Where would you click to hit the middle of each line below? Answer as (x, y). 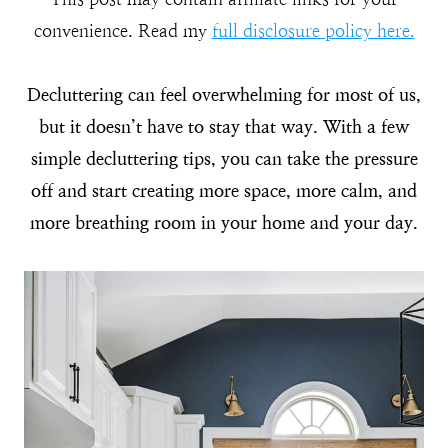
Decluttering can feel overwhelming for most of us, (224, 95)
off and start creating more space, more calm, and (224, 191)
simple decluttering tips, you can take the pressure (224, 159)
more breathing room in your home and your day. (224, 223)
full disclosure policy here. (313, 31)
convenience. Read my (122, 31)
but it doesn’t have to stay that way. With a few (224, 127)
